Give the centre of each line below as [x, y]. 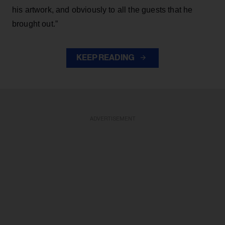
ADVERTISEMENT [113, 119]
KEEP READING [106, 58]
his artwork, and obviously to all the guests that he [102, 10]
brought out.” [35, 24]
